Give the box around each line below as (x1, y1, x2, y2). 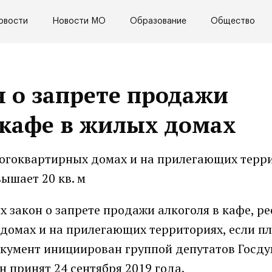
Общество (211, 17, 255, 26)
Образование (130, 17, 186, 26)
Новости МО (52, 17, 106, 26)
